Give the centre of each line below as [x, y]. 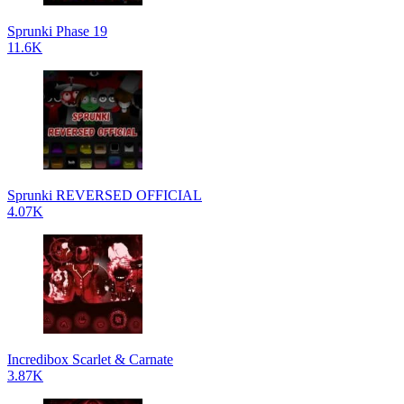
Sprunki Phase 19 [57, 31]
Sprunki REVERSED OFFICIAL [105, 195]
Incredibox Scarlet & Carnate [90, 359]
